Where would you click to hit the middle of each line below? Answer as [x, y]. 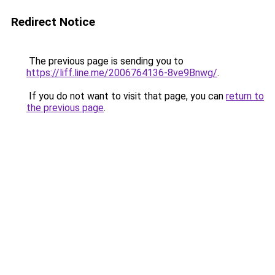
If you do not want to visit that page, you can [126, 96]
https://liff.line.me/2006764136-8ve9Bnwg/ [122, 73]
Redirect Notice [53, 22]
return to [245, 96]
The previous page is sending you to [105, 61]
